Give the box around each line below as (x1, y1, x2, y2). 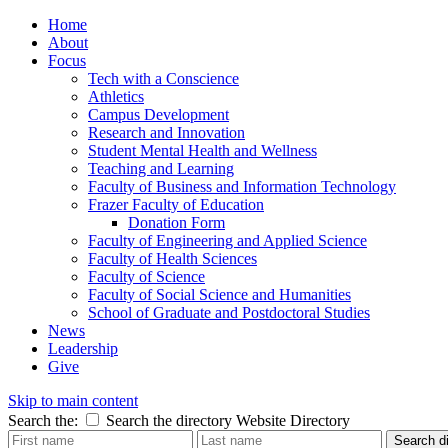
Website (236, 412, 286, 429)
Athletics (88, 88, 144, 105)
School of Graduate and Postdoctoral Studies (88, 304, 370, 321)
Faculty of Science (88, 268, 205, 285)
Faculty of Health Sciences (88, 250, 257, 267)
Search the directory (106, 412, 232, 429)
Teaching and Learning (88, 160, 234, 177)
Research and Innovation (88, 124, 245, 141)
